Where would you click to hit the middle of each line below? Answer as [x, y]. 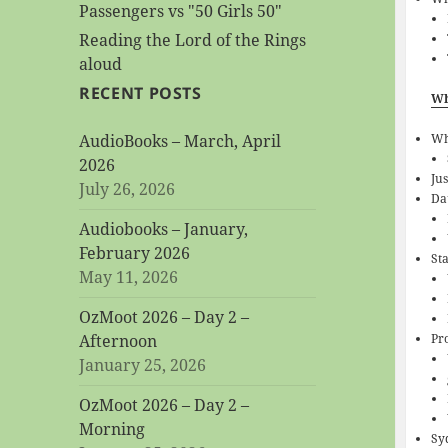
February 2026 [135, 253]
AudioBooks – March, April [180, 141]
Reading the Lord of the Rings [193, 40]
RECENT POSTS [140, 93]
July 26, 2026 [127, 189]
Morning [112, 429]
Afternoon [118, 341]
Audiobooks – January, [164, 229]
